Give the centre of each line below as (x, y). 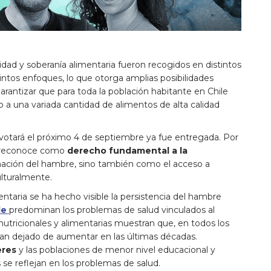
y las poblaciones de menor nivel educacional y (117, 250)
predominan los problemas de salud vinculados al (112, 210)
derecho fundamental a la (127, 150)
